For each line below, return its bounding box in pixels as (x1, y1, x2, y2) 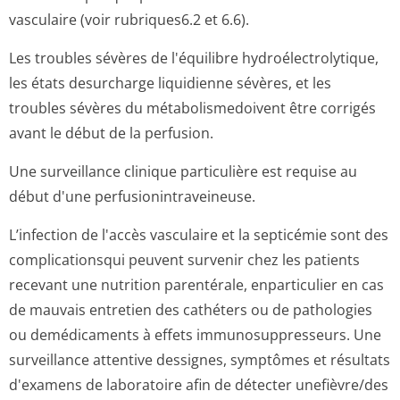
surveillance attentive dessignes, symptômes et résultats (9, 350, 390, 370)
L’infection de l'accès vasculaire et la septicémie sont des (9, 225, 388, 245)
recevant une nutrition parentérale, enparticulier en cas (9, 275, 384, 295)
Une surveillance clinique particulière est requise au (9, 162, 357, 181)
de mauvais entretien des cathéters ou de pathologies (9, 300, 372, 320)
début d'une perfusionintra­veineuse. (9, 187, 255, 206)
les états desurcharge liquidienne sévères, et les (9, 73, 331, 93)
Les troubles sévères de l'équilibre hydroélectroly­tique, (9, 48, 379, 68)
